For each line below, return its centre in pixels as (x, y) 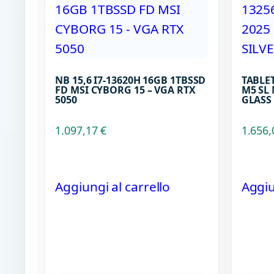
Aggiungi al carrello (113, 187)
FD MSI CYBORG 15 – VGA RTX (125, 90)
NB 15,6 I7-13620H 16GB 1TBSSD (131, 80)
